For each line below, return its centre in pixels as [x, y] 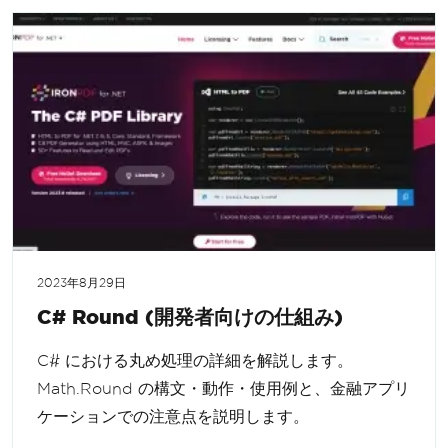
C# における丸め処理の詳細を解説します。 [195, 360]
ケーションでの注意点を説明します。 [173, 416]
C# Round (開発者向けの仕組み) [190, 316]
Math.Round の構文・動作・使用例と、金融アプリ [223, 388]
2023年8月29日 [81, 282]
